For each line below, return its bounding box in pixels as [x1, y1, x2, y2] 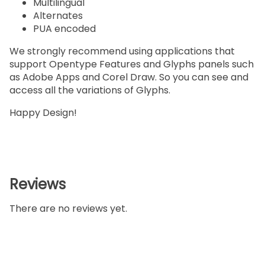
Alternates [33, 9, 83, 23]
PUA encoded [33, 22, 96, 36]
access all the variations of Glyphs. [9, 83, 170, 98]
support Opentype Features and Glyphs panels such [9, 57, 254, 72]
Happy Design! [9, 106, 77, 120]
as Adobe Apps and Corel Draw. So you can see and [9, 70, 248, 85]
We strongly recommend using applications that [9, 44, 235, 59]
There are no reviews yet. [9, 202, 127, 216]
